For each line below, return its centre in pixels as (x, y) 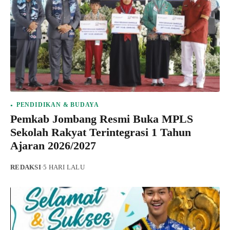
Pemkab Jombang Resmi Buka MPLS (102, 119)
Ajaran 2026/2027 (53, 146)
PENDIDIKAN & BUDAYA (58, 105)
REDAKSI (26, 168)
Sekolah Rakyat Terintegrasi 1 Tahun (101, 132)
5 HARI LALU (64, 168)
